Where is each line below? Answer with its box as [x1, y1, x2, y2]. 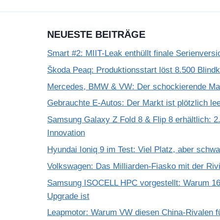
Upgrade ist [47, 191, 89, 201]
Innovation [47, 128, 85, 138]
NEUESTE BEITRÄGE [47, 29, 145, 40]
